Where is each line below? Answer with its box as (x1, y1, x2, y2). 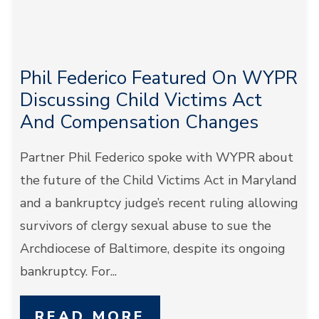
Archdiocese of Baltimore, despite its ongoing (19, 240, 286, 257)
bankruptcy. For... (19, 263, 117, 280)
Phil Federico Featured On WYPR (19, 66, 298, 90)
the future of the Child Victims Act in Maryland (19, 172, 297, 189)
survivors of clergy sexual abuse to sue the (19, 217, 271, 234)
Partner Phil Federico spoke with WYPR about (19, 149, 293, 166)
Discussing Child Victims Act (19, 88, 262, 113)
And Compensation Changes (19, 110, 258, 135)
